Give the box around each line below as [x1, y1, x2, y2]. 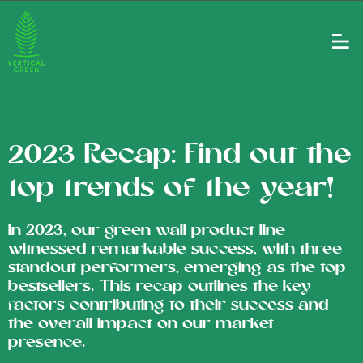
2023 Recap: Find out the [8, 139, 352, 171]
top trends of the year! [8, 173, 335, 204]
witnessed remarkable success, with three [8, 241, 342, 258]
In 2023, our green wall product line [8, 222, 285, 240]
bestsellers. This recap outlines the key [8, 278, 311, 296]
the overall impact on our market [8, 315, 274, 333]
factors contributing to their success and [8, 297, 329, 314]
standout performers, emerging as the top [8, 259, 346, 277]
